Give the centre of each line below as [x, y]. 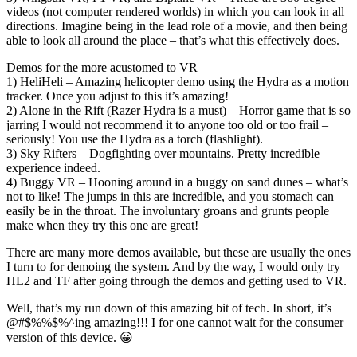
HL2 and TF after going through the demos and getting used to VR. [177, 280]
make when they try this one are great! [102, 225]
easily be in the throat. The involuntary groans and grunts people [168, 210]
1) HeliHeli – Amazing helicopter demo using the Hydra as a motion [178, 81]
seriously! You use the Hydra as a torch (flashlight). [135, 139]
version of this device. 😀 [70, 337]
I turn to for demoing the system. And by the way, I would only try [173, 266]
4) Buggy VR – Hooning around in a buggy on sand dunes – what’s [177, 182]
